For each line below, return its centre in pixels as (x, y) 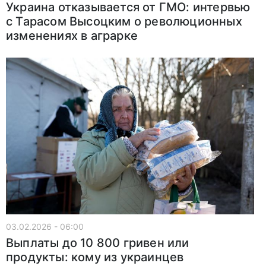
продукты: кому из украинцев (95, 257)
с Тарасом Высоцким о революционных (124, 21)
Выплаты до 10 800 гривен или (98, 243)
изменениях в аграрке (72, 35)
